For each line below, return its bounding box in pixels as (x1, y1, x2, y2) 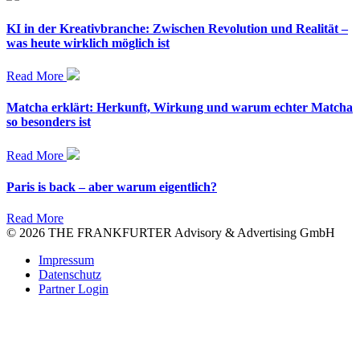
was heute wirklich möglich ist (6, 35, 170, 50)
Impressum (39, 253, 94, 268)
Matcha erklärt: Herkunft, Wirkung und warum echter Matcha (6, 100, 353, 115)
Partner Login (39, 282, 108, 297)
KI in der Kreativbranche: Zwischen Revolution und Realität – (6, 21, 348, 35)
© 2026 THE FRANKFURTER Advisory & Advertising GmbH (6, 226, 335, 240)
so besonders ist (6, 115, 91, 129)
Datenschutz (39, 268, 101, 282)
